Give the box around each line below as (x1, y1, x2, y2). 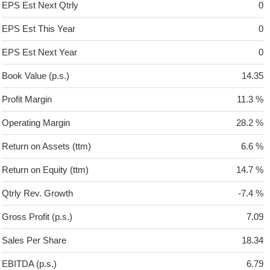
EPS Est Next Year (2, 47, 78, 58)
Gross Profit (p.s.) (2, 212, 73, 222)
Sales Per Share (2, 235, 67, 246)
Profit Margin (2, 94, 52, 105)
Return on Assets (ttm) (2, 141, 92, 152)
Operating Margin (2, 118, 71, 128)
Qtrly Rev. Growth (2, 188, 74, 199)
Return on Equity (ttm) (2, 165, 89, 175)
